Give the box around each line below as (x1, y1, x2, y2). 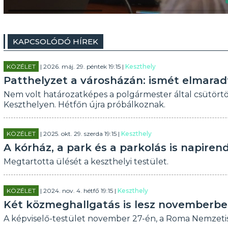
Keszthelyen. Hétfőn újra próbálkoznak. (3, 100, 165, 109)
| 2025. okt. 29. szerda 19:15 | (38, 130, 121, 137)
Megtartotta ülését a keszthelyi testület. (3, 157, 168, 166)
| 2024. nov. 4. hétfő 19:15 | (38, 187, 118, 194)
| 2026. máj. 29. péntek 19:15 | (38, 63, 125, 70)
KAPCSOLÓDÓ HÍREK (12, 37, 98, 46)
